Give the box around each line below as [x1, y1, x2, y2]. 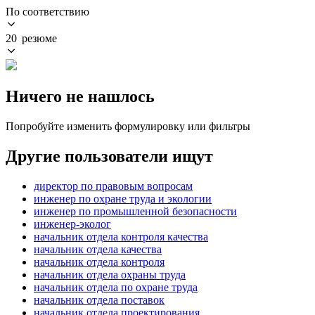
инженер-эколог [34, 217, 111, 230]
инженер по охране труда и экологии [34, 192, 212, 205]
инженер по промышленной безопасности [34, 205, 237, 217]
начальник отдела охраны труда [34, 268, 186, 281]
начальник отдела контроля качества [34, 230, 208, 243]
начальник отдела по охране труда [34, 281, 198, 293]
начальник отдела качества [34, 243, 162, 255]
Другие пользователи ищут [6, 146, 213, 165]
